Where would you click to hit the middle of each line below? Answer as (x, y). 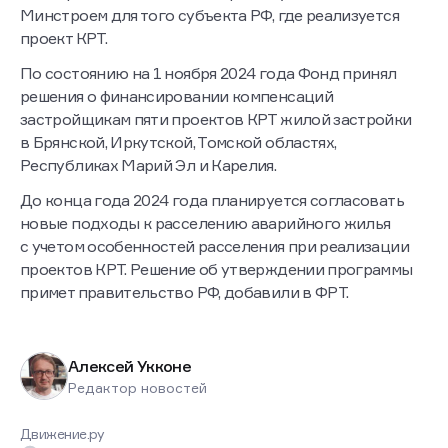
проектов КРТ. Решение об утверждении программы (216, 269)
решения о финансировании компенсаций (176, 96)
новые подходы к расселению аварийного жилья (205, 223)
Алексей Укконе (130, 365)
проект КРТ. (63, 38)
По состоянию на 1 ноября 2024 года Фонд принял (208, 73)
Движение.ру (62, 434)
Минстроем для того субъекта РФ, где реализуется (209, 15)
